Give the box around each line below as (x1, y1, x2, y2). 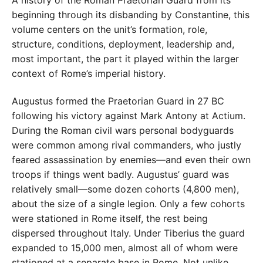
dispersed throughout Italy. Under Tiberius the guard (12, 227, 245, 239)
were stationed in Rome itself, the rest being (12, 212, 208, 224)
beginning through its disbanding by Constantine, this (12, 9, 249, 21)
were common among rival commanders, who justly (12, 139, 241, 151)
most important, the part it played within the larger (12, 53, 239, 65)
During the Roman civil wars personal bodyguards (12, 124, 234, 136)
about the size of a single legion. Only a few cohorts (12, 197, 245, 210)
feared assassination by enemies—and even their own (12, 153, 251, 166)
